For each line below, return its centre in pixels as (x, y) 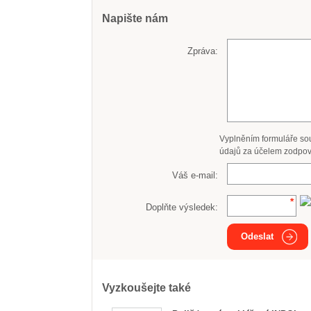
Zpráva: (203, 51)
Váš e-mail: (195, 175)
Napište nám (135, 18)
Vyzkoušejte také (146, 288)
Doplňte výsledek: (182, 207)
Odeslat (258, 236)
